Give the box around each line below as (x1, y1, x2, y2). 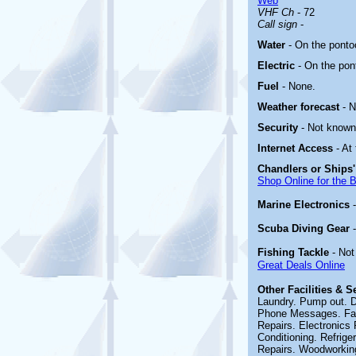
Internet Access (257, 142, 336, 154)
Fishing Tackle (257, 246, 329, 258)
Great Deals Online (257, 259, 345, 271)
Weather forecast (257, 101, 342, 113)
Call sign (257, 18, 297, 30)
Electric (257, 60, 298, 72)
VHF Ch (257, 6, 294, 18)
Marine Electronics (257, 199, 350, 211)
